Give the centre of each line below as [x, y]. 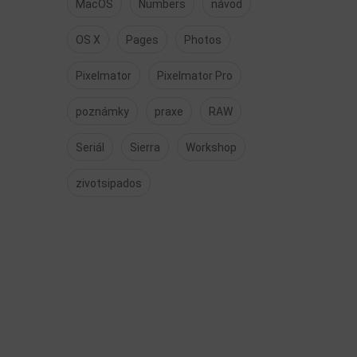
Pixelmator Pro [194, 76]
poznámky [102, 112]
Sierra [145, 147]
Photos [202, 40]
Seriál [90, 147]
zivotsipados [108, 183]
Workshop [211, 147]
